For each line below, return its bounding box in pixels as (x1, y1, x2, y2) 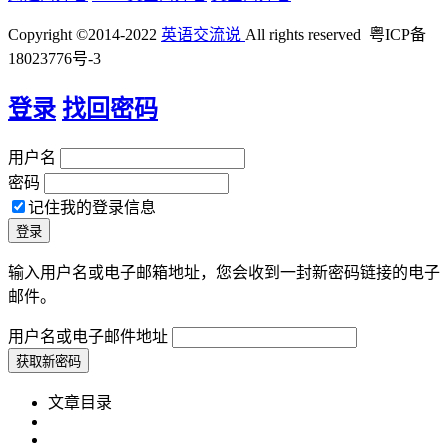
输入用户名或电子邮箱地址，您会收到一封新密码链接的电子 (8, 263, 440, 281)
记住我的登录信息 (28, 198, 156, 216)
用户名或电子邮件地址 (8, 327, 168, 345)
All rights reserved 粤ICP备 (245, 25, 426, 43)
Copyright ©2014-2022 (8, 25, 161, 43)
